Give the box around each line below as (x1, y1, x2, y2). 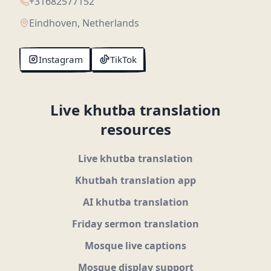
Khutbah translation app (75, 173, 196, 187)
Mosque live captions (85, 238, 186, 252)
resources (100, 119, 171, 139)
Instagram (38, 53, 83, 65)
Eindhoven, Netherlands (29, 16, 139, 30)
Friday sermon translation (72, 217, 199, 230)
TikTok (109, 53, 137, 65)
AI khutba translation (82, 195, 189, 209)
